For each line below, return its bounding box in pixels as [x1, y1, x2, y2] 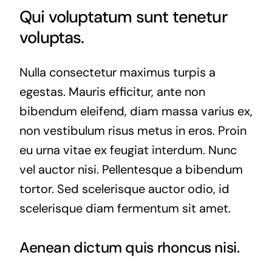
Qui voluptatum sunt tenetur [19, 5, 227, 27]
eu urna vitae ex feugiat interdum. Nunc [19, 141, 237, 158]
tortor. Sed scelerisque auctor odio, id [19, 180, 229, 197]
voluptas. [19, 26, 84, 48]
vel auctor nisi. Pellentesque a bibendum [19, 161, 243, 177]
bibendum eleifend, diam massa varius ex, [19, 103, 253, 119]
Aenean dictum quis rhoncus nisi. [19, 237, 240, 257]
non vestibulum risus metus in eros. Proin [19, 122, 246, 138]
